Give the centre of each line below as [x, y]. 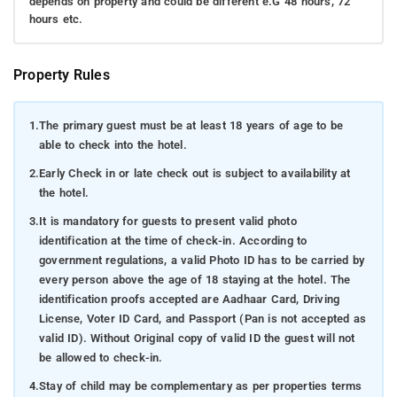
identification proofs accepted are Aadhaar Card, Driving [189, 300]
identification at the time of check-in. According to [173, 241]
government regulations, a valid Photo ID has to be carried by [202, 261]
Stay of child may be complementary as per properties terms [200, 386]
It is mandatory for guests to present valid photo [167, 222]
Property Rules [62, 74]
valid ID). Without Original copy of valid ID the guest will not [197, 339]
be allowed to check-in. [101, 358]
